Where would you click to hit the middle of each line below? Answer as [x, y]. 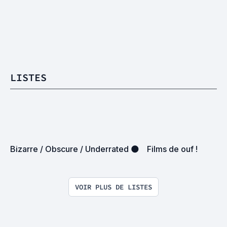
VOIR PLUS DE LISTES [113, 187]
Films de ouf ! [172, 149]
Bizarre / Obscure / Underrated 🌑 [75, 149]
